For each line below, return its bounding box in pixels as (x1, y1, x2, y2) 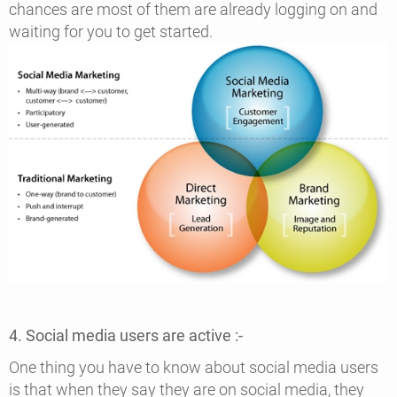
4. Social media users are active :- (9, 326, 250, 346)
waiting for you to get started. (9, 22, 216, 42)
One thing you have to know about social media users (9, 357, 378, 377)
